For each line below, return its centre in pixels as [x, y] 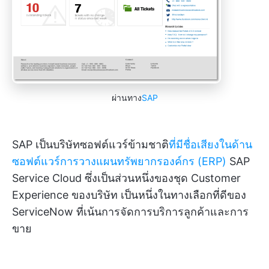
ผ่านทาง [126, 98]
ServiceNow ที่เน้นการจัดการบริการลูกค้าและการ [130, 212]
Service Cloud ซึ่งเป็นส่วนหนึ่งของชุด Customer [126, 178]
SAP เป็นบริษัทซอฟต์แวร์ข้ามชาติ [90, 145]
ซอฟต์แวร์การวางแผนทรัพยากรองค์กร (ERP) [119, 162]
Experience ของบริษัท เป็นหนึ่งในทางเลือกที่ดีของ [129, 195]
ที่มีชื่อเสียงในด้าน [210, 145]
